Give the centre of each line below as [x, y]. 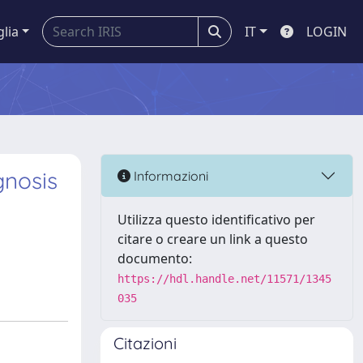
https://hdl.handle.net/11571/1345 [224, 279]
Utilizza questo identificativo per [216, 220]
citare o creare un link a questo [213, 239]
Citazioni [145, 343]
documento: [155, 258]
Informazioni [169, 175]
